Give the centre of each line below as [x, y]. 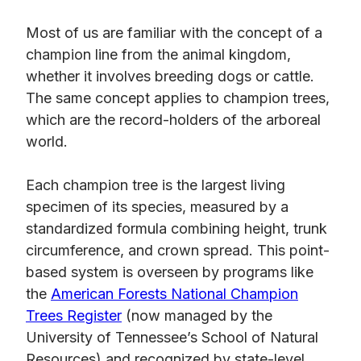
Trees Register [74, 316]
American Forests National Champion [174, 294]
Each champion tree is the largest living [156, 185]
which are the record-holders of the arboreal [173, 120]
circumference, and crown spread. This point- [178, 251]
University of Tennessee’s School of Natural [172, 338]
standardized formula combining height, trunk [176, 229]
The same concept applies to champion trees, [178, 98]
